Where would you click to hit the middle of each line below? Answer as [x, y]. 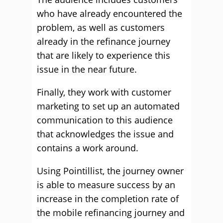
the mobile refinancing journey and [111, 213]
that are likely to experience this [104, 55]
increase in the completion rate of [108, 199]
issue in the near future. [87, 69]
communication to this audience [105, 120]
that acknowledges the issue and [105, 134]
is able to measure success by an [106, 185]
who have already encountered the [110, 13]
